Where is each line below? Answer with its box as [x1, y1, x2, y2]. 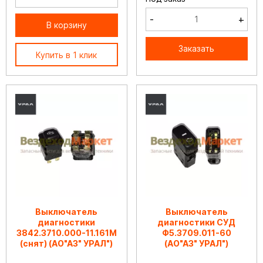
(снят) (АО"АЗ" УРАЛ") [20, 238, 113, 248]
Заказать [178, 43, 215, 53]
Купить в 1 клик [36, 50, 97, 60]
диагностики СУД [157, 217, 236, 227]
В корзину [46, 20, 87, 30]
